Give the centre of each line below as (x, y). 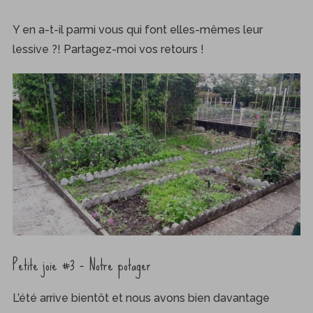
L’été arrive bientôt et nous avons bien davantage (141, 298)
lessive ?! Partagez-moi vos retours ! (108, 50)
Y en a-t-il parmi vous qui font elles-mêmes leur (137, 30)
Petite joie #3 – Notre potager (81, 265)
